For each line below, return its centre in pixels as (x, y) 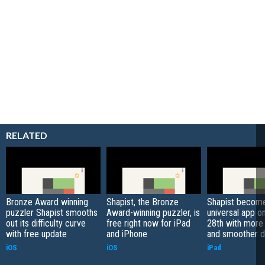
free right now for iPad (148, 223)
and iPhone (127, 234)
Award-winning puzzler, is (153, 213)
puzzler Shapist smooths (52, 213)
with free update (36, 234)
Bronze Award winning (47, 202)
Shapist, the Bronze (143, 202)
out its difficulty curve (46, 223)
